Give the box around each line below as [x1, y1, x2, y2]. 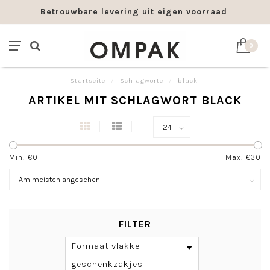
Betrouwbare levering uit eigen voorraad [40, 7, 228, 17]
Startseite [69, 77, 105, 84]
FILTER [119, 218, 151, 230]
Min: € [9, 153, 33, 162]
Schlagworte [119, 77, 163, 84]
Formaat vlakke [72, 241, 140, 251]
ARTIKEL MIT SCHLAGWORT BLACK [28, 93, 242, 107]
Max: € [225, 153, 251, 162]
